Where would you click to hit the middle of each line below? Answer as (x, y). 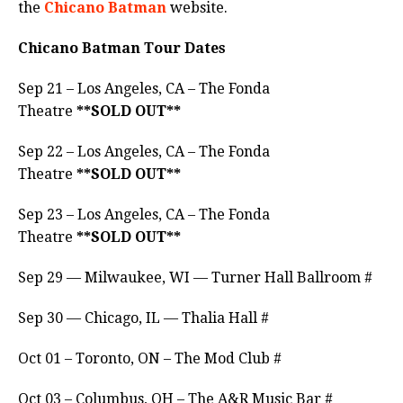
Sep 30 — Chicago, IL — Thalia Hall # (143, 318)
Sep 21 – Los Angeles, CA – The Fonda (144, 89)
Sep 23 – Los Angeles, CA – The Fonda (144, 215)
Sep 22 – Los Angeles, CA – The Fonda (144, 152)
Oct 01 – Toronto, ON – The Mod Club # (150, 359)
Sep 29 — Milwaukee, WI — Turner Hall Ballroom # (195, 278)
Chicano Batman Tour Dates (122, 49)
